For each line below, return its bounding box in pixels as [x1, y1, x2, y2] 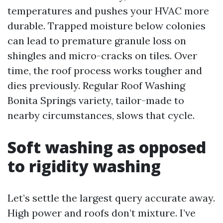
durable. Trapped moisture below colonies [7, 19, 206, 32]
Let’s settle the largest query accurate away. [7, 192, 215, 204]
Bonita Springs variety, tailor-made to [7, 94, 184, 107]
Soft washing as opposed [7, 136, 206, 158]
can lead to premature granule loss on [7, 34, 186, 47]
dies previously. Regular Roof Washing [7, 79, 185, 92]
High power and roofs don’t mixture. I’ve [7, 207, 196, 219]
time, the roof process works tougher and [7, 64, 202, 77]
